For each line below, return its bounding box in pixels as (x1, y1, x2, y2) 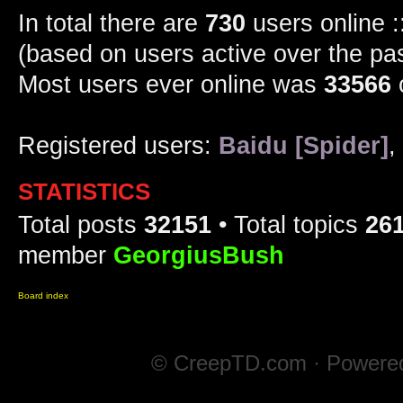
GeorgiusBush (113, 241, 284, 269)
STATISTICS (18, 178, 150, 204)
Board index (18, 291, 68, 300)
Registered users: (18, 131, 219, 159)
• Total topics (211, 210, 365, 238)
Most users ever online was (18, 70, 324, 98)
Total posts (18, 210, 144, 238)
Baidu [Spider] (219, 131, 389, 159)
